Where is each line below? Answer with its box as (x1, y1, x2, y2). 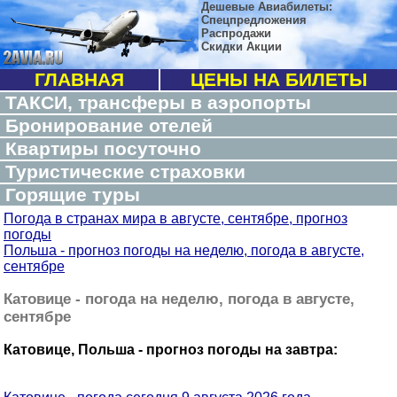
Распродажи (201, 27, 271, 40)
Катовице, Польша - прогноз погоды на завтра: (4, 342, 338, 357)
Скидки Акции (201, 40, 282, 53)
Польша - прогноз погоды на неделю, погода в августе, (4, 243, 364, 258)
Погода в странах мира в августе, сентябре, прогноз (4, 211, 347, 226)
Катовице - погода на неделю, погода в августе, (4, 291, 354, 307)
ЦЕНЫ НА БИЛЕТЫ (190, 69, 368, 90)
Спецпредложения (201, 13, 307, 27)
